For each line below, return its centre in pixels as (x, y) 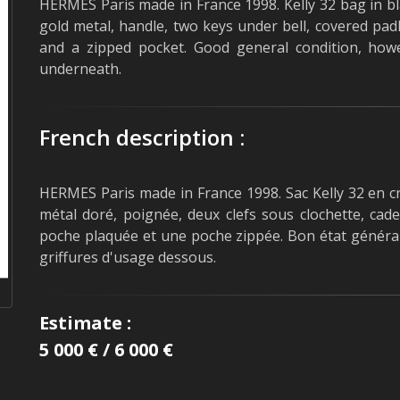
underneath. (80, 69)
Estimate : (85, 323)
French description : (142, 137)
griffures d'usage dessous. (128, 257)
